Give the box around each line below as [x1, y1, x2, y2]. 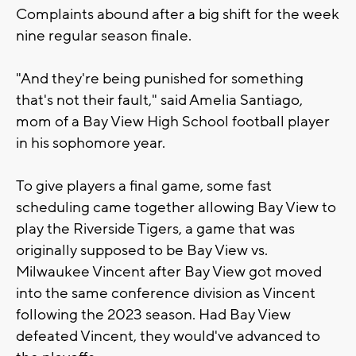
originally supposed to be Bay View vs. [16, 240, 268, 260]
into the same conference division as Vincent [16, 283, 315, 303]
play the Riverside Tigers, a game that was [16, 219, 295, 238]
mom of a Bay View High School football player [16, 111, 330, 131]
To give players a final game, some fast [16, 176, 272, 195]
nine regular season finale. [16, 25, 192, 45]
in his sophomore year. [16, 133, 165, 153]
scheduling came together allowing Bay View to [16, 197, 336, 217]
